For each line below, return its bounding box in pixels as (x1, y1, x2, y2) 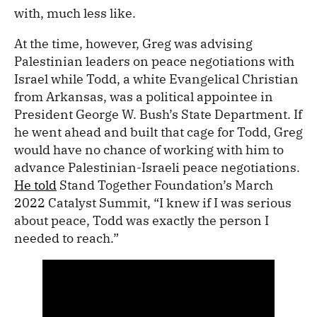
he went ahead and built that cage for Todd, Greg (14, 124, 303, 141)
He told (14, 177, 57, 194)
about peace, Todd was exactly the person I (14, 212, 269, 229)
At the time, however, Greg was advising (14, 35, 253, 52)
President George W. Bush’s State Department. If (14, 106, 302, 123)
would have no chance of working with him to (14, 142, 284, 158)
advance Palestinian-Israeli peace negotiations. (14, 159, 300, 176)
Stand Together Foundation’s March (57, 177, 273, 194)
